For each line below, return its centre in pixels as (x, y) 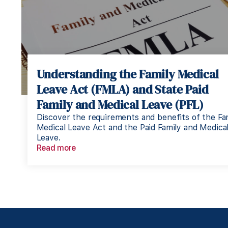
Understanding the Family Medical (127, 74)
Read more (56, 148)
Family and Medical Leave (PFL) (120, 104)
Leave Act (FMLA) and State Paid (122, 89)
